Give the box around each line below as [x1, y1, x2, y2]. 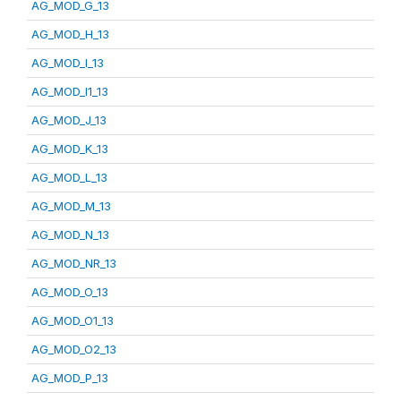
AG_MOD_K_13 [31, 141, 108, 157]
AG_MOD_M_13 [31, 199, 111, 214]
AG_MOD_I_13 [31, 55, 104, 71]
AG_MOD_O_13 [31, 285, 108, 300]
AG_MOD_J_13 [31, 113, 107, 128]
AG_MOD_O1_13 [31, 313, 114, 328]
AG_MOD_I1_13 [31, 84, 108, 99]
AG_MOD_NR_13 [31, 256, 116, 271]
